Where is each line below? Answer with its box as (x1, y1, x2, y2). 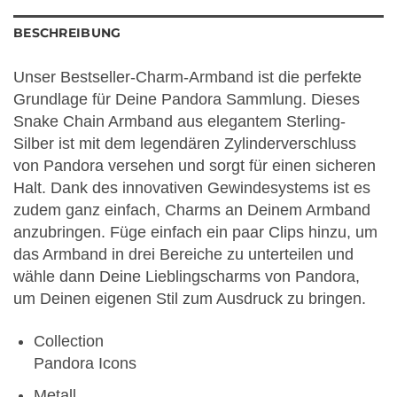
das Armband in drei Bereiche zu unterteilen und (13, 245, 354, 263)
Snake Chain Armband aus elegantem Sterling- (13, 112, 346, 130)
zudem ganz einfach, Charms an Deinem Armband (13, 200, 370, 219)
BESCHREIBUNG (13, 24, 121, 41)
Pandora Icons (34, 354, 137, 372)
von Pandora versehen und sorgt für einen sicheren (13, 156, 376, 175)
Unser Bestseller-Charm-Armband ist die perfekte (13, 67, 362, 86)
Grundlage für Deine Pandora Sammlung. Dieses (13, 90, 360, 108)
